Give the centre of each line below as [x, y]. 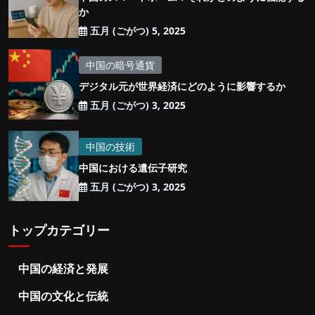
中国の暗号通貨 [120, 65]
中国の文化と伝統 [63, 296]
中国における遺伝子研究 [133, 168]
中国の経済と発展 [63, 269]
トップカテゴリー [59, 230]
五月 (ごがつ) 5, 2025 [136, 30]
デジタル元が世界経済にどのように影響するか [182, 86]
